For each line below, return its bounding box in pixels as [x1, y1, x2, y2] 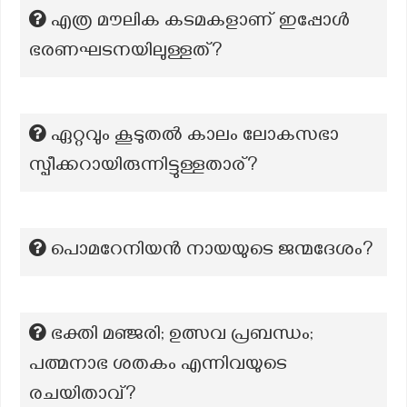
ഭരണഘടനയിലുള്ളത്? [29, 40, 223, 65]
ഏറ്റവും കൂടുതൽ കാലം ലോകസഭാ [51, 124, 339, 150]
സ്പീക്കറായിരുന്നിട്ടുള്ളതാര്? [29, 154, 258, 180]
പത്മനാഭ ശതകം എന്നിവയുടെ [29, 353, 287, 379]
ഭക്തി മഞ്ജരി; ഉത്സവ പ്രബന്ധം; [51, 323, 313, 349]
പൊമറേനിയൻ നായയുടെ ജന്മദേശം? [51, 239, 373, 264]
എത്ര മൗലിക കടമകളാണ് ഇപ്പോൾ [51, 10, 350, 35]
